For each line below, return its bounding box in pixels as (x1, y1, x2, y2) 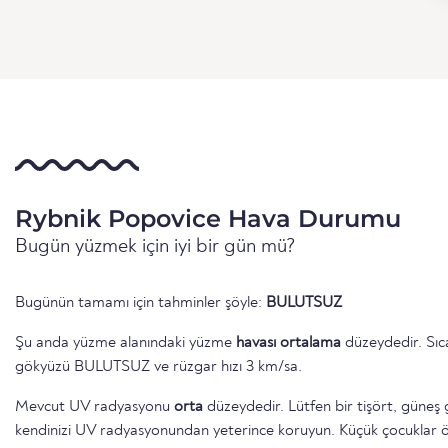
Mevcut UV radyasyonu (15, 398, 174, 415)
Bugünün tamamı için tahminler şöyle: (15, 294, 266, 311)
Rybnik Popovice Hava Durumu (15, 203, 401, 233)
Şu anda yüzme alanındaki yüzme (15, 334, 236, 351)
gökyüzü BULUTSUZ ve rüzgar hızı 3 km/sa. (15, 358, 302, 375)
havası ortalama (236, 334, 341, 351)
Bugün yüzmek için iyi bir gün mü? (15, 236, 296, 257)
